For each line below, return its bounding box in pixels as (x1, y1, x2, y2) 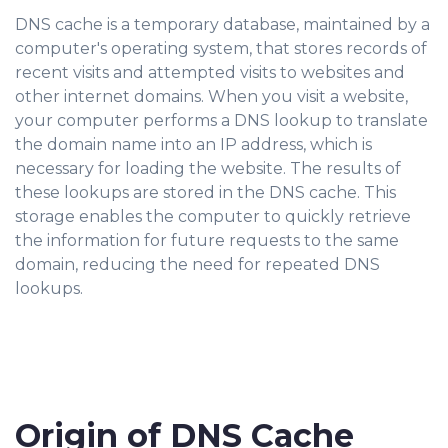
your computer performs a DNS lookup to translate (15, 111, 428, 130)
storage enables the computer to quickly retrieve (15, 207, 411, 226)
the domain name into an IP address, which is (15, 135, 372, 154)
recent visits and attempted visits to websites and (15, 63, 405, 82)
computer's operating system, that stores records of (15, 39, 427, 58)
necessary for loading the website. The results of (15, 159, 401, 178)
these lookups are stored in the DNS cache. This (15, 183, 396, 202)
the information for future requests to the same (15, 231, 399, 250)
